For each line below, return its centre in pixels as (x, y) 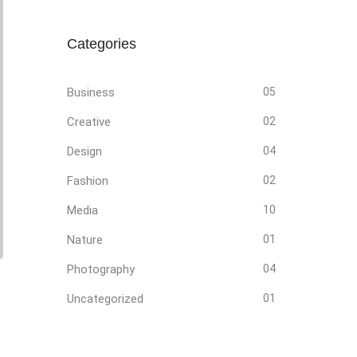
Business (90, 92)
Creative (88, 122)
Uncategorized (105, 299)
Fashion (87, 181)
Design (84, 151)
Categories (101, 44)
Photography (100, 269)
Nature (84, 240)
